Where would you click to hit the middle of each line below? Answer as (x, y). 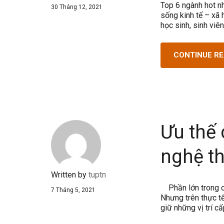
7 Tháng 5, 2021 (73, 190)
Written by (70, 174)
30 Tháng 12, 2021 (77, 7)
